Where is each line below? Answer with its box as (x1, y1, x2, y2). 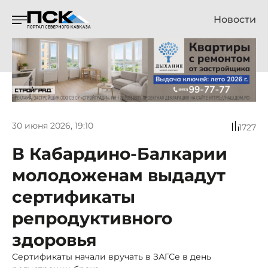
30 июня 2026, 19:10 (12, 120, 93, 132)
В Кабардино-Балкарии (12, 143, 227, 164)
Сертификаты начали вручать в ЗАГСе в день (12, 251, 211, 262)
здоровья (12, 229, 97, 250)
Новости (214, 14, 256, 25)
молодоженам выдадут (12, 165, 226, 185)
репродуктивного (12, 208, 172, 229)
